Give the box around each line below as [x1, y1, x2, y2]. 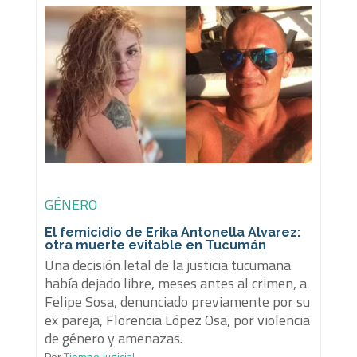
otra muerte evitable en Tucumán [44, 237, 266, 253]
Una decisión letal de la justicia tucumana [44, 254, 291, 277]
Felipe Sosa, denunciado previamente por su [44, 291, 310, 313]
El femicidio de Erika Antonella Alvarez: [44, 225, 300, 241]
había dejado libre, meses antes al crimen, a [44, 273, 307, 295]
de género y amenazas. [44, 328, 182, 350]
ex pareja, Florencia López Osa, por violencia [44, 309, 310, 331]
